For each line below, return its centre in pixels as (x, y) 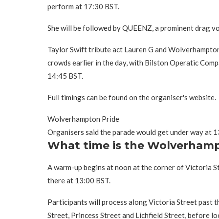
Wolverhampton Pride (83, 119)
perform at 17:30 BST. (83, 6)
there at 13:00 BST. (79, 180)
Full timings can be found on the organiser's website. (132, 97)
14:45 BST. (65, 76)
